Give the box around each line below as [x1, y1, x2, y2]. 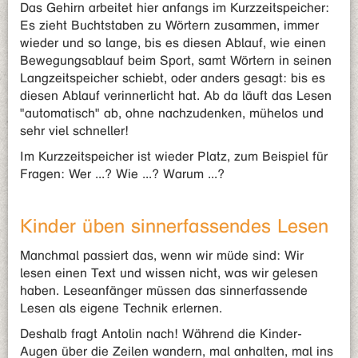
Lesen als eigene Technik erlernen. [20, 300, 222, 316]
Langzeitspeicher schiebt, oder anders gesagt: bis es [20, 70, 325, 86]
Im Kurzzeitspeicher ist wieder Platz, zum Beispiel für [20, 149, 328, 164]
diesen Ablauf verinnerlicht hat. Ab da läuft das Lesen [20, 88, 332, 103]
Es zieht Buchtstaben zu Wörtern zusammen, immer [20, 18, 319, 33]
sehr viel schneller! [20, 123, 129, 138]
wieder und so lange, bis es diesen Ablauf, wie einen [20, 35, 326, 50]
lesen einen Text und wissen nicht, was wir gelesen [20, 265, 318, 280]
